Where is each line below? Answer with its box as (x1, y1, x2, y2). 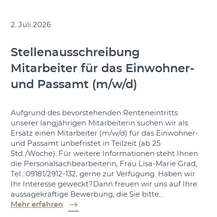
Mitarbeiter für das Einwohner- (10, 63, 194, 75)
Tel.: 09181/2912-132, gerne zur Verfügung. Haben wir (10, 170, 195, 178)
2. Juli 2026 (10, 21, 51, 29)
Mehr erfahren (10, 201, 63, 209)
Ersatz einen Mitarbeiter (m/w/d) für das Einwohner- (10, 130, 198, 138)
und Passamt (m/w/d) (10, 79, 137, 91)
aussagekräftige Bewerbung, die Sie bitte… (10, 191, 164, 199)
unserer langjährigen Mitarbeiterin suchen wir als (10, 120, 188, 127)
